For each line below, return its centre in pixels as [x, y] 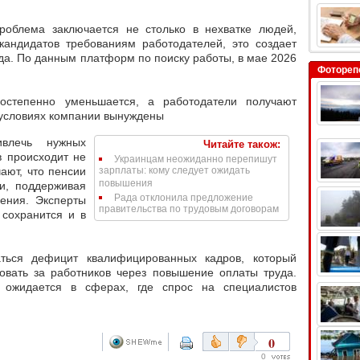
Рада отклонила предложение [184, 197]
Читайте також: [242, 144]
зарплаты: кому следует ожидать [174, 171]
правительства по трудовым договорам [189, 209]
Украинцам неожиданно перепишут [196, 159]
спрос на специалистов [229, 286]
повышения [126, 184]
